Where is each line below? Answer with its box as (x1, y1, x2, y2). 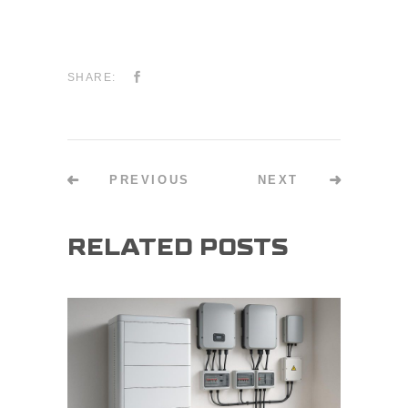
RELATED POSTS (67, 236, 289, 260)
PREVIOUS (109, 173, 190, 188)
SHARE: (67, 71, 117, 85)
